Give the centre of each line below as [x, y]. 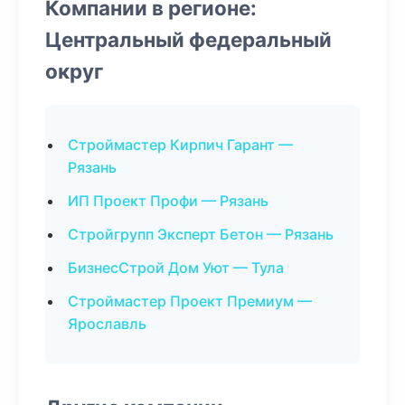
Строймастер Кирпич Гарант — [180, 145]
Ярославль [107, 324]
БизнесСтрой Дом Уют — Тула [176, 268]
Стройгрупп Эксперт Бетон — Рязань [201, 234]
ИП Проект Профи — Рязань [168, 201]
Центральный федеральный [188, 39]
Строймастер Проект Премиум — [190, 301]
